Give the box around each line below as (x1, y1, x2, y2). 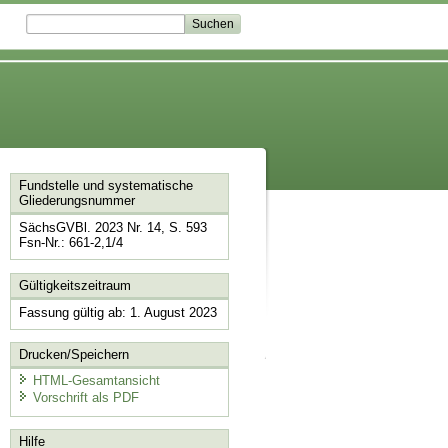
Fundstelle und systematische (18, 178, 193, 194)
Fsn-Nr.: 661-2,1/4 (18, 235, 123, 251)
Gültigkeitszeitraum (18, 277, 131, 293)
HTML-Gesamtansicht (32, 372, 160, 388)
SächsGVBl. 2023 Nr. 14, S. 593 (18, 220, 207, 236)
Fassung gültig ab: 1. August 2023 (18, 304, 217, 320)
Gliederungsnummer (18, 193, 135, 209)
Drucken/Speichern (18, 347, 129, 363)
